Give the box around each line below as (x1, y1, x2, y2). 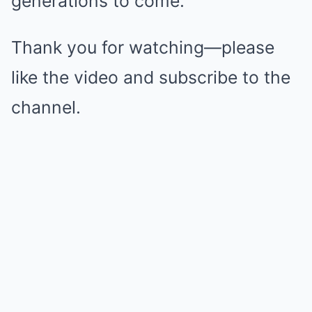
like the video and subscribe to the (11, 66, 290, 88)
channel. (11, 96, 81, 118)
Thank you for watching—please (11, 36, 274, 58)
